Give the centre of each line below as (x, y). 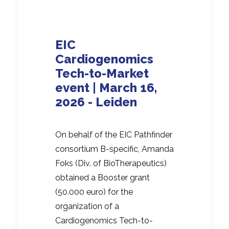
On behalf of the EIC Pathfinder (114, 135)
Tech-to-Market (102, 74)
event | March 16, (106, 88)
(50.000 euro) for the (94, 192)
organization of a (87, 207)
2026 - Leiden (96, 102)
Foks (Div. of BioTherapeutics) (111, 164)
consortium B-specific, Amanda (114, 149)
